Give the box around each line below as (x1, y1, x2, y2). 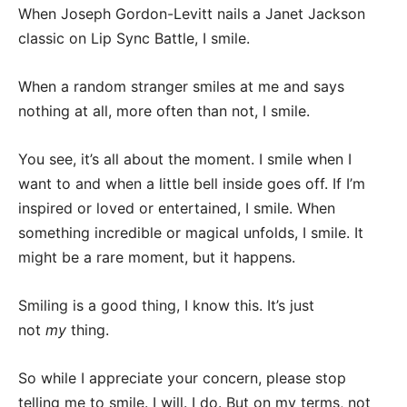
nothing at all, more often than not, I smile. (18, 102, 310, 120)
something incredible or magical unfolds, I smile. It (18, 223, 363, 242)
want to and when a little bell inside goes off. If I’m (18, 174, 365, 193)
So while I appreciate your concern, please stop (18, 369, 346, 387)
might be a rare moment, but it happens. (18, 248, 295, 266)
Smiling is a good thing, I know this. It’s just (18, 296, 314, 314)
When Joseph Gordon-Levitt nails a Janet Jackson (18, 5, 365, 23)
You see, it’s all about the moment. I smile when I (18, 150, 352, 168)
